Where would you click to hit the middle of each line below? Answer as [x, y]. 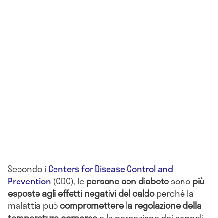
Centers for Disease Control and [111, 169]
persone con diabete [127, 181]
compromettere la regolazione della [131, 206]
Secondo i [28, 169]
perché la [174, 193]
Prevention [29, 181]
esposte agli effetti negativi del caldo [81, 193]
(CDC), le [69, 181]
